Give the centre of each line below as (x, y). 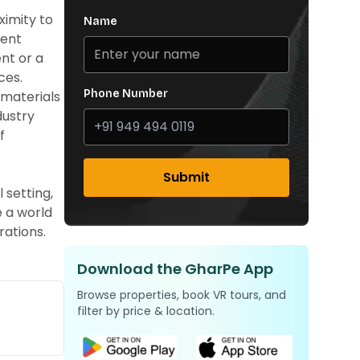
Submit (186, 177)
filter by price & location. (146, 311)
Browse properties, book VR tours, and (182, 295)
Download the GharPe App (175, 269)
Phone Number (126, 94)
